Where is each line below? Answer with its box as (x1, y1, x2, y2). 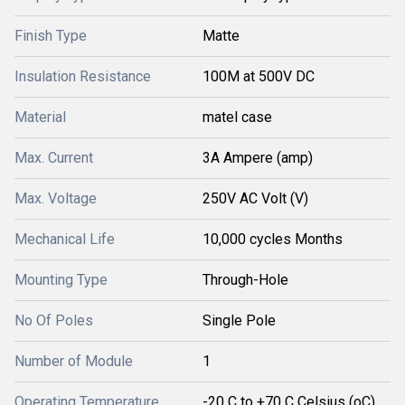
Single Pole (202, 312, 276, 329)
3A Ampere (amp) (202, 149, 313, 166)
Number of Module (14, 353, 133, 370)
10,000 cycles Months (202, 231, 343, 248)
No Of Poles (14, 312, 93, 329)
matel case (202, 108, 272, 126)
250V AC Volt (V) (202, 190, 308, 207)
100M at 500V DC (202, 68, 315, 85)
